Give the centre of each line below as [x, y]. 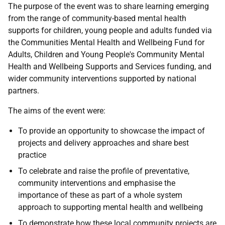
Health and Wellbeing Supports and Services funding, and [110, 67]
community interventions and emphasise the [97, 183]
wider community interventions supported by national [102, 79]
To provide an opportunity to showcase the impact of [111, 131]
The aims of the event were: [57, 111]
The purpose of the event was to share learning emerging [108, 6]
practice [32, 155]
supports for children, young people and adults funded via [110, 30]
